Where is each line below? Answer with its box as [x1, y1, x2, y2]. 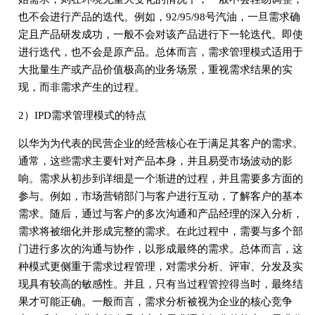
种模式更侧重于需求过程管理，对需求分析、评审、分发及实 [18, 260, 303, 272]
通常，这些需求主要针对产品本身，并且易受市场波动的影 [18, 155, 292, 167]
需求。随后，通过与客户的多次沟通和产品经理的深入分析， [18, 207, 303, 219]
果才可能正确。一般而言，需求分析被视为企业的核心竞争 [18, 295, 292, 307]
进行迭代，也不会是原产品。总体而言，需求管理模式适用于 [18, 46, 303, 58]
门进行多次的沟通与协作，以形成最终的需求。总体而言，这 [18, 243, 303, 255]
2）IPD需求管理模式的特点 [18, 109, 146, 121]
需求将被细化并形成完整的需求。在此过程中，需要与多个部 [18, 225, 303, 237]
